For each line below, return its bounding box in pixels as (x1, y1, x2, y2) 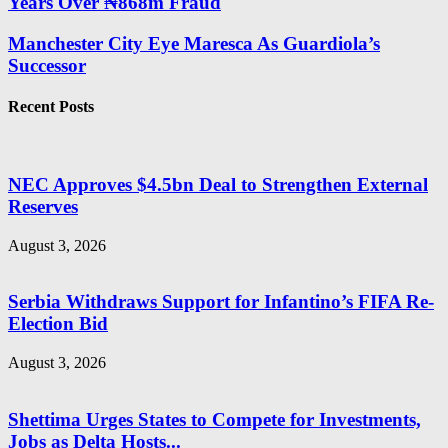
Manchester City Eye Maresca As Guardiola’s (8, 32, 380, 54)
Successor (8, 54, 86, 76)
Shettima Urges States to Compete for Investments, (8, 408, 421, 430)
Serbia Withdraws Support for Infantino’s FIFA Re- (8, 291, 434, 313)
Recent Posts (8, 97, 94, 115)
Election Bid (8, 313, 108, 335)
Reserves (8, 195, 78, 217)
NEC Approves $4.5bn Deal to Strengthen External (8, 173, 428, 195)
